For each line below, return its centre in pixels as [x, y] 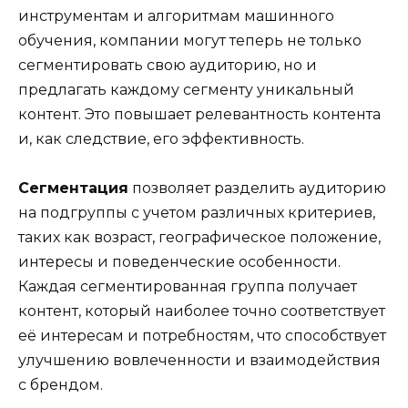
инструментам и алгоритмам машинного [176, 15]
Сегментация [73, 188]
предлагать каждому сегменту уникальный [186, 89]
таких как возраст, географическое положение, [199, 237]
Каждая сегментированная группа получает [188, 286]
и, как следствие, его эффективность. [161, 138]
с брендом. [61, 384]
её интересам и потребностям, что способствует [202, 335]
